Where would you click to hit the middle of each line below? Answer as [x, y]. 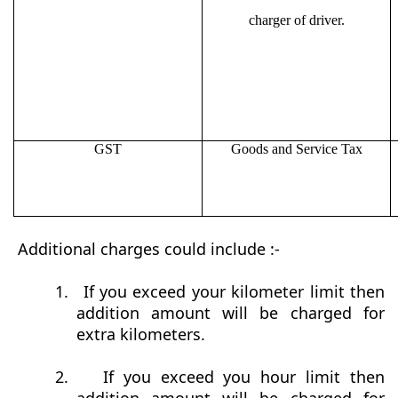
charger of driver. [296, 20]
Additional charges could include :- [149, 249]
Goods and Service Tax [296, 149]
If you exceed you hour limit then [244, 377]
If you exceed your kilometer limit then [234, 292]
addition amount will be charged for [230, 313]
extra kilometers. [140, 334]
